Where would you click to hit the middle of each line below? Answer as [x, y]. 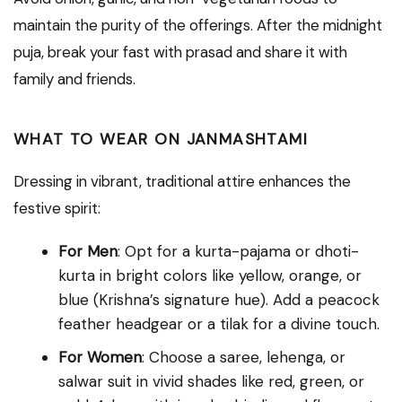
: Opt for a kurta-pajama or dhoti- [238, 251]
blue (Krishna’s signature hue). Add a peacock [219, 299]
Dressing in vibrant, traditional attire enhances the [182, 181]
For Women [100, 357]
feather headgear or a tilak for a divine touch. [219, 323]
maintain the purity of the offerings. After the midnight [198, 25]
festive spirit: [57, 208]
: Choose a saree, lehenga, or [244, 357]
